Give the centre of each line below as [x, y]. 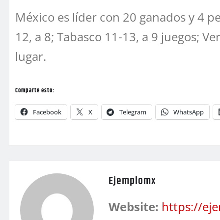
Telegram [133, 112]
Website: [134, 206]
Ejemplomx [132, 181]
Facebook [47, 112]
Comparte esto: [35, 90]
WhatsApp [189, 112]
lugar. [31, 56]
